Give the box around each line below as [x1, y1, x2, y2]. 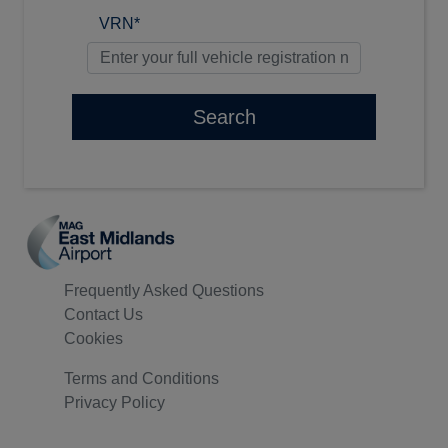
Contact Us [64, 306, 143, 323]
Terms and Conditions [64, 370, 219, 387]
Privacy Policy [64, 394, 165, 411]
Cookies [64, 330, 123, 347]
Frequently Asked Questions [64, 282, 264, 299]
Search [192, 106, 256, 128]
